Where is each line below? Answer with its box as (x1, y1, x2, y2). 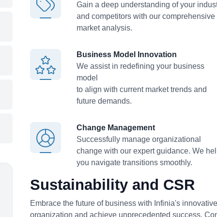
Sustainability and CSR (30, 176, 195, 193)
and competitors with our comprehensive (77, 12, 215, 20)
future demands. (77, 96, 132, 105)
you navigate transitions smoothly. (77, 158, 192, 167)
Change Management (77, 123, 155, 132)
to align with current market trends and (77, 85, 207, 93)
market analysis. (77, 23, 132, 32)
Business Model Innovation (77, 50, 177, 59)
